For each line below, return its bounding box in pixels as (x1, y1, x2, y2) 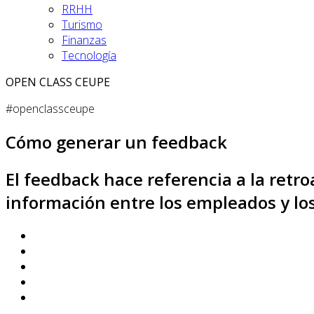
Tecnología (62, 48, 116, 63)
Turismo (62, 17, 102, 32)
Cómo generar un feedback (6, 130, 227, 153)
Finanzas (62, 32, 107, 48)
